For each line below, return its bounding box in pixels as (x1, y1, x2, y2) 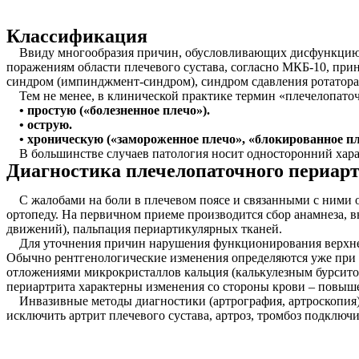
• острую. (6, 118, 72, 131)
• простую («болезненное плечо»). (6, 103, 210, 117)
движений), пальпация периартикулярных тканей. (6, 222, 282, 236)
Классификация (6, 26, 147, 46)
